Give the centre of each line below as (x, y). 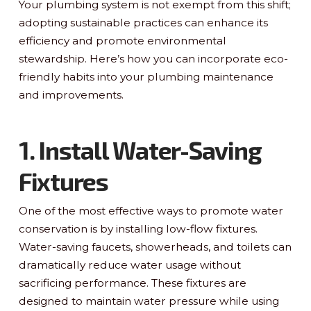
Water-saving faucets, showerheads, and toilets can (155, 246)
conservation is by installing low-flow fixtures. (138, 228)
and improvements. (71, 94)
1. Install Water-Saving (140, 150)
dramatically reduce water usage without (129, 264)
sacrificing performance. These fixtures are (132, 283)
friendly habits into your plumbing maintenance (146, 76)
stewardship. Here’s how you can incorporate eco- (153, 58)
